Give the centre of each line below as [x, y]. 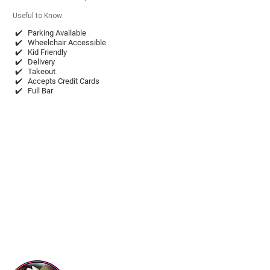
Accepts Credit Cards [64, 81]
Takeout [42, 71]
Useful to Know [37, 16]
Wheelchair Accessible [67, 42]
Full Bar [40, 91]
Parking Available [57, 33]
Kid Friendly [47, 52]
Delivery [41, 62]
